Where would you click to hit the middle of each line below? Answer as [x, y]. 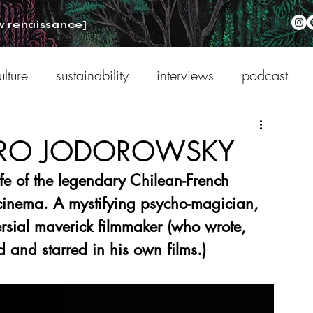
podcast [265, 75]
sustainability [92, 75]
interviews [185, 75]
